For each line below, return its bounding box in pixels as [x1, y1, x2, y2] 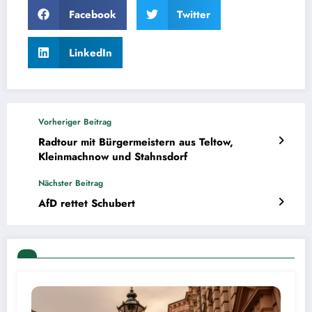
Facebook [68, 6, 116, 22]
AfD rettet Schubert [38, 196, 135, 212]
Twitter [177, 6, 210, 22]
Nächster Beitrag [38, 177, 103, 190]
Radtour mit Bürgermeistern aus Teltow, [38, 134, 233, 150]
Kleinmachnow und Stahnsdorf [38, 149, 187, 165]
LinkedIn [68, 45, 112, 61]
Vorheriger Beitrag [38, 116, 111, 129]
